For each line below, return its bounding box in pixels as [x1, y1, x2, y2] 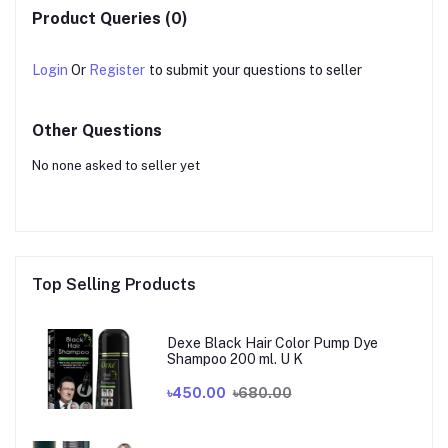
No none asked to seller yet [32, 158, 200, 174]
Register [89, 62, 145, 79]
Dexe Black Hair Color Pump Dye [166, 334, 378, 351]
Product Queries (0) [32, 9, 188, 29]
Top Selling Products [32, 275, 196, 295]
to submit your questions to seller [149, 62, 362, 79]
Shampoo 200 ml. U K [166, 350, 303, 367]
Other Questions [32, 121, 162, 141]
